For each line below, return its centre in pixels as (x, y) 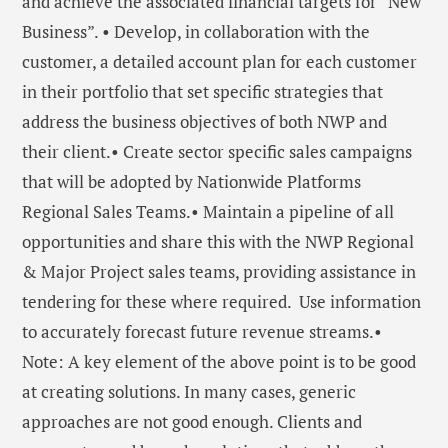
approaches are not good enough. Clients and (192, 422)
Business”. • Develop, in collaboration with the (196, 32)
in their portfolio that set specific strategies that (202, 92)
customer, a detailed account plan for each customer (219, 62)
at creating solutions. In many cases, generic (189, 392)
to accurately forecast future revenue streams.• (202, 332)
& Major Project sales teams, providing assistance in (219, 272)
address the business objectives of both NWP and (204, 122)
